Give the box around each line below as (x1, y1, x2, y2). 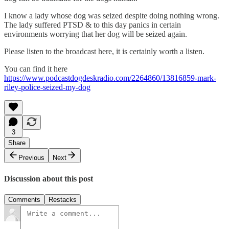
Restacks (49, 196, 77, 204)
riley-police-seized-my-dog (4, 83, 90, 92)
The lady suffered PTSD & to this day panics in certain (4, 20, 181, 30)
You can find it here (4, 64, 67, 74)
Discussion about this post (4, 174, 93, 183)
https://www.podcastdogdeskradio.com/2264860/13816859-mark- (4, 74, 216, 83)
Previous (18, 154, 44, 162)
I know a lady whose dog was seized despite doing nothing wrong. (4, 11, 219, 20)
